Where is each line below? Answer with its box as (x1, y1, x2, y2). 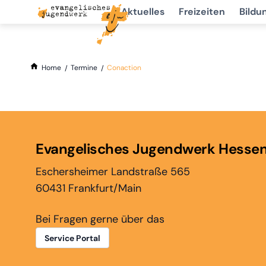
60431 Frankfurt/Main (36, 181, 141, 196)
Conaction (107, 63, 142, 72)
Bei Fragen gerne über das (36, 212, 164, 227)
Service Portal (45, 233, 100, 244)
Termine (71, 63, 98, 72)
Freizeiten (179, 5, 225, 18)
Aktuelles (121, 5, 164, 18)
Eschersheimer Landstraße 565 (36, 164, 190, 179)
